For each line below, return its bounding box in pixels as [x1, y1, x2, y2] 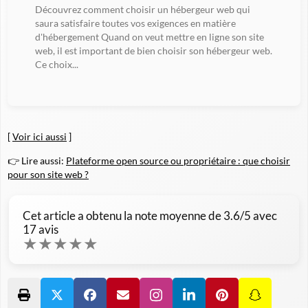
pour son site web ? [8, 168, 89, 180]
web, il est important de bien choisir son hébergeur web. [35, 44, 272, 56]
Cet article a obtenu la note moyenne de [23, 208, 223, 223]
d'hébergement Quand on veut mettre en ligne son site [35, 30, 264, 43]
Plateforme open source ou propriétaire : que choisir [66, 154, 290, 166]
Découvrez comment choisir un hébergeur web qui [35, 3, 250, 15]
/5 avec [240, 208, 277, 223]
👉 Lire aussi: [8, 154, 66, 166]
